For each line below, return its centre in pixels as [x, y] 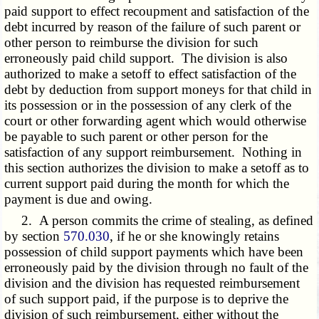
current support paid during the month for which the [147, 184]
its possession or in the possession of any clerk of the [148, 105]
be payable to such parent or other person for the [136, 137]
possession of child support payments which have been [154, 252]
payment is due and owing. [79, 199]
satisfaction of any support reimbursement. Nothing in [153, 152]
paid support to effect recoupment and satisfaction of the [157, 11]
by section [34, 236]
